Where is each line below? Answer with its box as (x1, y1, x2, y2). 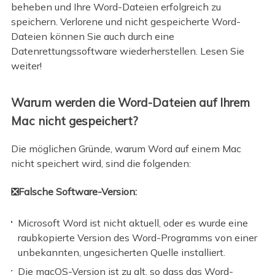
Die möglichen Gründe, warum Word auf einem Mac (10, 142, 241, 155)
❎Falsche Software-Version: (10, 185, 137, 198)
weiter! (10, 60, 42, 72)
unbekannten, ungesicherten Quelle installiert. (18, 246, 226, 258)
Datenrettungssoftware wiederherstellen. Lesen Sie (10, 45, 244, 58)
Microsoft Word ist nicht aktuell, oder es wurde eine (18, 216, 249, 229)
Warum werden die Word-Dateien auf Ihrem (10, 95, 250, 110)
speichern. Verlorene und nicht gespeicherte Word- (10, 15, 241, 28)
